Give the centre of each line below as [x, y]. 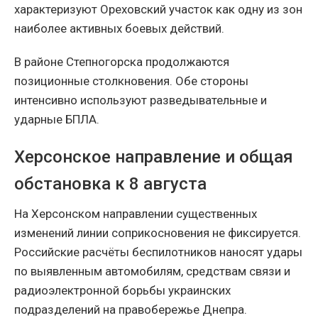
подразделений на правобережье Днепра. [131, 309]
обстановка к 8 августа [110, 183]
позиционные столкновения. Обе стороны [131, 81]
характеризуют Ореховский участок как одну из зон [158, 9]
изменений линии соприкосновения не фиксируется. [158, 232]
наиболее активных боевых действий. [119, 28]
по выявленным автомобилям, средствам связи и [152, 271]
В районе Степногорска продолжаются [122, 61]
